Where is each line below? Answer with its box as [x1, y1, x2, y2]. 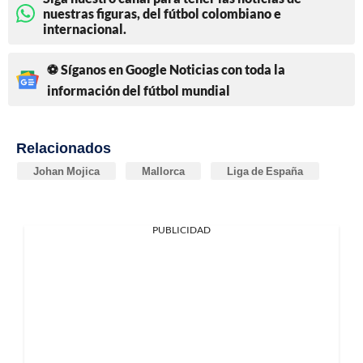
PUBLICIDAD [152, 224, 211, 237]
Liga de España [227, 164, 303, 178]
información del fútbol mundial [47, 83, 230, 99]
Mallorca [142, 164, 185, 178]
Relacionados [16, 139, 111, 157]
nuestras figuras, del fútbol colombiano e [43, 6, 281, 22]
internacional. [43, 21, 126, 37]
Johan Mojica [33, 164, 100, 178]
